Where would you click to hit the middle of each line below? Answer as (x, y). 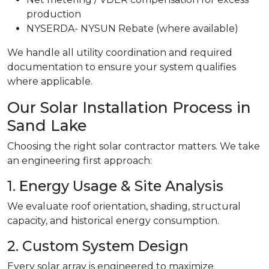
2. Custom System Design (98, 246)
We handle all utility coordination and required (120, 53)
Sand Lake (47, 126)
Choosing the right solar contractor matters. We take (134, 147)
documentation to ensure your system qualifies (122, 67)
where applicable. (50, 82)
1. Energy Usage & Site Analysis (115, 186)
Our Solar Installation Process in (129, 108)
